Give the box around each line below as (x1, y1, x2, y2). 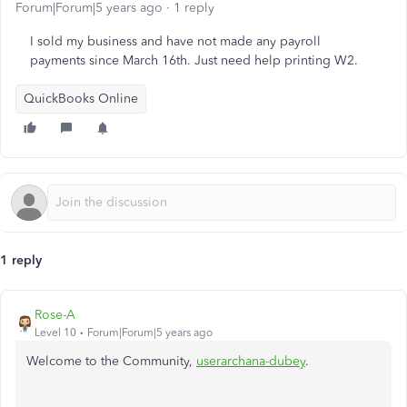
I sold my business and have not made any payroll (30, 34, 321, 49)
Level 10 (35, 326, 76, 339)
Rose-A (35, 307, 75, 323)
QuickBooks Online (24, 91, 138, 106)
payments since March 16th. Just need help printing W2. (30, 53, 358, 68)
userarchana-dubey (196, 353, 305, 369)
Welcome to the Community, (26, 353, 196, 369)
